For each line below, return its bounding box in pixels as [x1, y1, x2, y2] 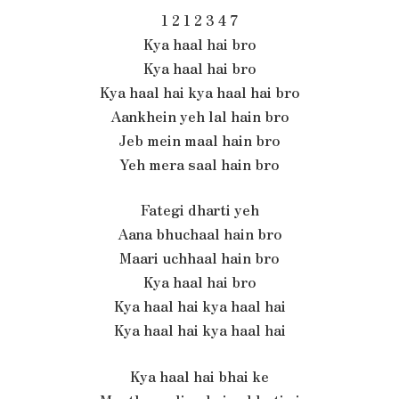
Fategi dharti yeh [140, 199, 259, 221]
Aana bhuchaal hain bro [117, 224, 282, 245]
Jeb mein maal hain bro [118, 129, 281, 151]
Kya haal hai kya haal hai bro [99, 81, 300, 102]
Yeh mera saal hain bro [119, 153, 280, 175]
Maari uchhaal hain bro [119, 248, 280, 269]
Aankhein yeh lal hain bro [110, 105, 289, 126]
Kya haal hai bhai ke [130, 365, 269, 387]
